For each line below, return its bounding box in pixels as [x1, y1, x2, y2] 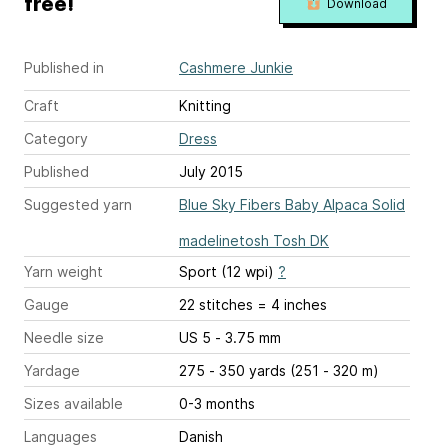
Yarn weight [24, 262, 103, 280]
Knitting [179, 96, 231, 114]
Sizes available [24, 394, 123, 412]
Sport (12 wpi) [179, 262, 278, 280]
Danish [179, 427, 223, 445]
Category [24, 129, 88, 147]
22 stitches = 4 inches [257, 295, 327, 313]
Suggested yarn [24, 195, 132, 213]
